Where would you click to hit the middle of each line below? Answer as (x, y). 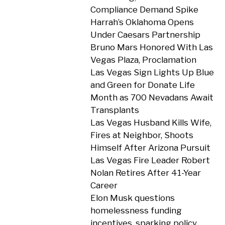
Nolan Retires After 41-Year (145, 173)
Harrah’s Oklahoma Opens (142, 22)
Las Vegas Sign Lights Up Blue (152, 72)
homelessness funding (136, 210)
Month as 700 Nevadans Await (152, 97)
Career (104, 185)
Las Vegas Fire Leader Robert (150, 160)
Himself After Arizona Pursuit (150, 148)
